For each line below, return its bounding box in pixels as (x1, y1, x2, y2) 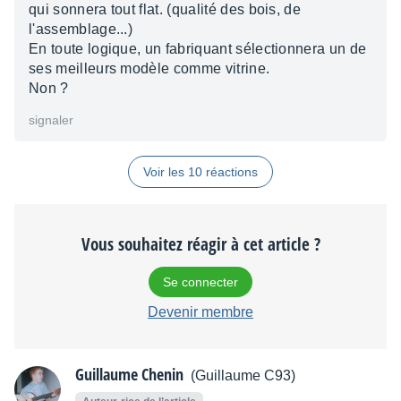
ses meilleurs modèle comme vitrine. (29, 61, 270, 76)
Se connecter (163, 275, 238, 289)
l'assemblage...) (29, 21, 133, 37)
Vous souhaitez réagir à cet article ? (81, 233, 320, 256)
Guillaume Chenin (75, 363, 183, 385)
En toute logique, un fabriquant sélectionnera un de (29, 41, 367, 56)
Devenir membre (148, 304, 253, 320)
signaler (29, 113, 73, 127)
